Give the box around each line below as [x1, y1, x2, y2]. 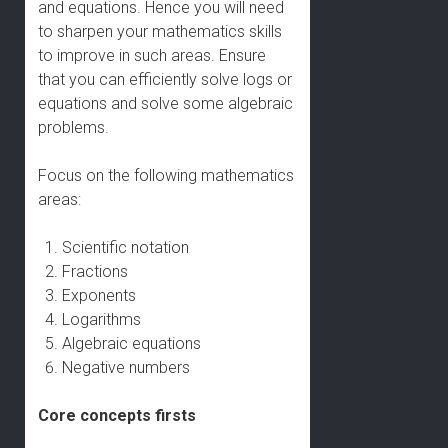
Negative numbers [62, 358, 191, 377]
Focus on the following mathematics [38, 166, 295, 185]
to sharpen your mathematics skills [38, 22, 283, 41]
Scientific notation [62, 238, 190, 257]
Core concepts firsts [38, 406, 197, 425]
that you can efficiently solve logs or [38, 70, 293, 89]
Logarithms [62, 310, 142, 329]
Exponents [62, 286, 137, 305]
